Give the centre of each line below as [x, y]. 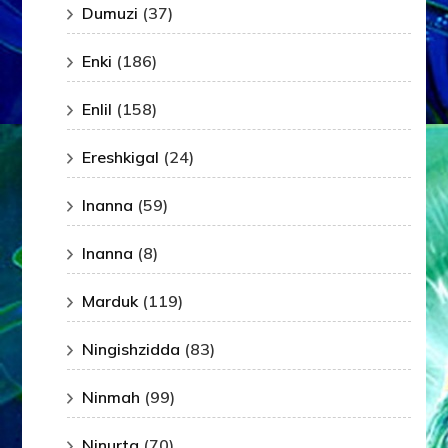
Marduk [110, 301]
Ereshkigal [121, 157]
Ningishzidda [131, 349]
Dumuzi [110, 13]
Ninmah [111, 397]
